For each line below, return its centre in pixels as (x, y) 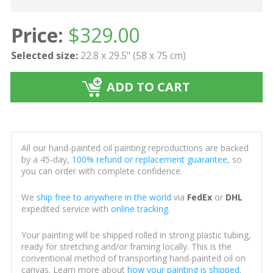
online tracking (139, 209)
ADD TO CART (149, 87)
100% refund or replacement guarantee (149, 160)
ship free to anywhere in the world (104, 197)
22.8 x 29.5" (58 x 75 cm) (133, 56)
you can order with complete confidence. (101, 171)
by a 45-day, (46, 160)
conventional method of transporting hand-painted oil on (133, 258)
